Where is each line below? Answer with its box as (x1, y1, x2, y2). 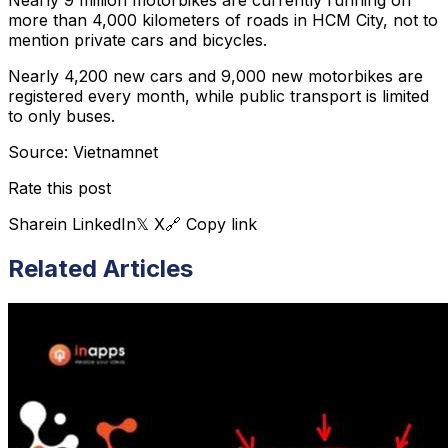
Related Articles (8, 253, 193, 283)
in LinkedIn (54, 213, 136, 234)
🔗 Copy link (165, 213, 257, 234)
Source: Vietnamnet (8, 141, 158, 162)
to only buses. (8, 105, 120, 126)
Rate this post (8, 177, 111, 198)
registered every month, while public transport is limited (8, 85, 429, 106)
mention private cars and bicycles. (8, 29, 267, 50)
